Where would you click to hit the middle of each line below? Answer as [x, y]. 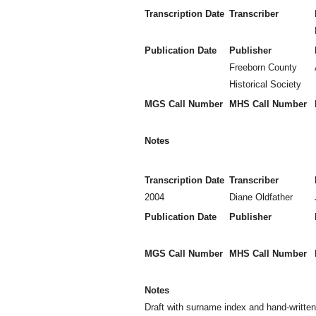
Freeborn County [263, 67]
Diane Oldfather [261, 197]
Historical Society [265, 84]
